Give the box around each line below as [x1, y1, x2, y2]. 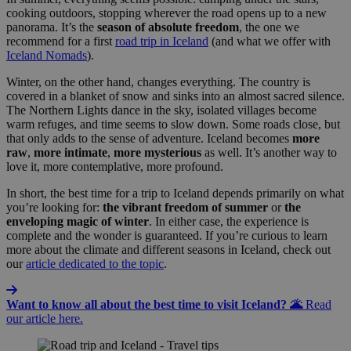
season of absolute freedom [97, 20, 239, 34]
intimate [64, 146, 107, 160]
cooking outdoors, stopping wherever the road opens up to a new [6, 6, 327, 20]
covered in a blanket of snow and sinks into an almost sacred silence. [6, 89, 345, 103]
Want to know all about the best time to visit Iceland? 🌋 [6, 298, 302, 312]
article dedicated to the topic [26, 257, 164, 271]
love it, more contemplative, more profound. [6, 160, 223, 174]
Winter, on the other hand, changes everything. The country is [6, 75, 310, 89]
